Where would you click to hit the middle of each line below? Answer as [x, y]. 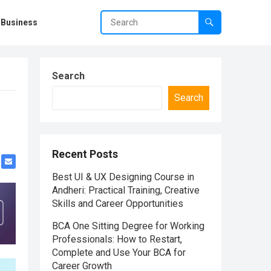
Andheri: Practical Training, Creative [126, 190]
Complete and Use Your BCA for [119, 253]
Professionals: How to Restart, [117, 239]
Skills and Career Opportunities [118, 204]
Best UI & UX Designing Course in [123, 177]
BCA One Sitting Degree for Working [128, 226]
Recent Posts [85, 154]
